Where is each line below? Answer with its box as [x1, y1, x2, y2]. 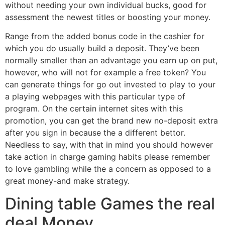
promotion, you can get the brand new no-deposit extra [5, 116, 218, 126]
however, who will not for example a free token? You [5, 67, 206, 78]
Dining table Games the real [5, 193, 215, 213]
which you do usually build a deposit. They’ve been [5, 43, 199, 54]
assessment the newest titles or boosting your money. [5, 12, 210, 22]
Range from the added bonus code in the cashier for [5, 31, 204, 42]
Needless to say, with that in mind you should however [5, 140, 213, 150]
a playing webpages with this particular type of [5, 91, 185, 102]
